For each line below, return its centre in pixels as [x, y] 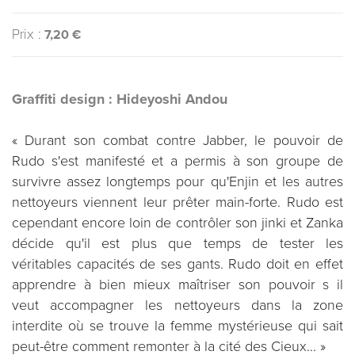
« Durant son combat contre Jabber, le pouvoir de [177, 140]
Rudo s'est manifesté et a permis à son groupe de [177, 161]
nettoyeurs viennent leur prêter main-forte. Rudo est [177, 202]
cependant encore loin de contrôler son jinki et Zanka [177, 223]
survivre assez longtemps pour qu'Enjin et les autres [177, 181]
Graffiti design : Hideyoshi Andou [120, 99]
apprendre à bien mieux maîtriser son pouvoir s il [177, 284]
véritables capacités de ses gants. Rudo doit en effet [177, 264]
